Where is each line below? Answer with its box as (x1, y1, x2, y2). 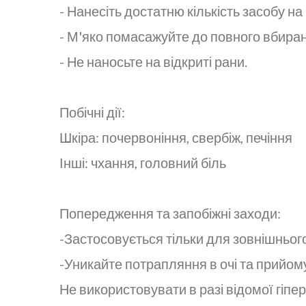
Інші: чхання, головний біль (59, 154, 226, 171)
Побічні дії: (59, 103, 125, 120)
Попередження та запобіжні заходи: (59, 204, 281, 221)
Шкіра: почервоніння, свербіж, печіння (59, 128, 292, 145)
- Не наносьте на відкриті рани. (59, 53, 247, 70)
